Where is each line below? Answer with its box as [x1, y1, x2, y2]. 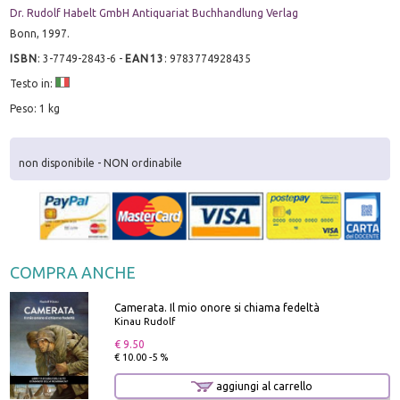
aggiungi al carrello [213, 379, 313, 392]
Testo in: [10, 77, 56, 89]
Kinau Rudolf [113, 315, 175, 327]
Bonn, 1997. [10, 27, 71, 39]
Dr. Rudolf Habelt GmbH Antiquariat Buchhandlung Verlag [10, 6, 299, 19]
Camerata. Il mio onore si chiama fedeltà [113, 301, 320, 313]
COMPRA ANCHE [10, 263, 137, 282]
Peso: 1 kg [10, 102, 61, 114]
